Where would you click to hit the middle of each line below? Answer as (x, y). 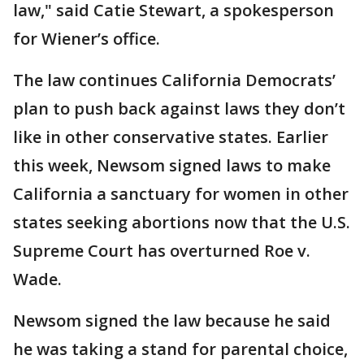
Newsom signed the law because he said (172, 321)
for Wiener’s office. (87, 39)
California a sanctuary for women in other (181, 194)
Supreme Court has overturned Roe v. (162, 251)
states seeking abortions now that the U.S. (182, 222)
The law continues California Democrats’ (174, 80)
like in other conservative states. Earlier (171, 137)
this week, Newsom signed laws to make (172, 165)
